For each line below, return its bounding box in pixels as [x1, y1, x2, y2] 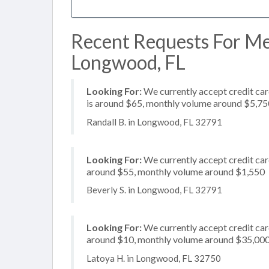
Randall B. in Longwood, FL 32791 [86, 116, 222, 127]
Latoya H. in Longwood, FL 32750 [86, 252, 221, 264]
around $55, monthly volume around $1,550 [86, 165, 265, 177]
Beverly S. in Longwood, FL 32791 [86, 184, 222, 195]
